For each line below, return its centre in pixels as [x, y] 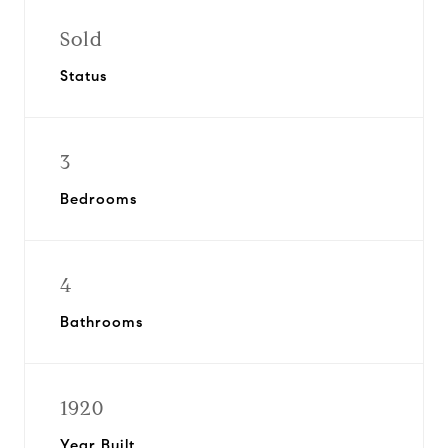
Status [83, 76]
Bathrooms [101, 322]
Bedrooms [98, 199]
